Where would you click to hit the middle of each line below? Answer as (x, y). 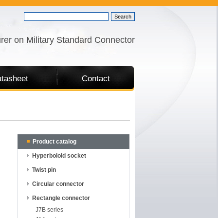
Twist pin (44, 170)
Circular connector (58, 184)
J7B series (49, 210)
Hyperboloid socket (59, 156)
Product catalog (54, 142)
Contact (96, 78)
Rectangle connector (61, 198)
